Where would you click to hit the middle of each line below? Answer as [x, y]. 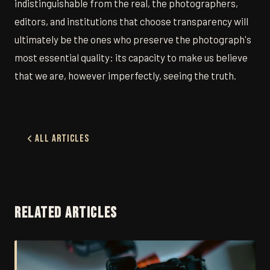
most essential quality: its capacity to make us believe [131, 58]
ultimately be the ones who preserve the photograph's [133, 39]
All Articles [62, 139]
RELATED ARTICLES [66, 213]
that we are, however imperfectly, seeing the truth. [125, 76]
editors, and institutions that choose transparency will [131, 21]
